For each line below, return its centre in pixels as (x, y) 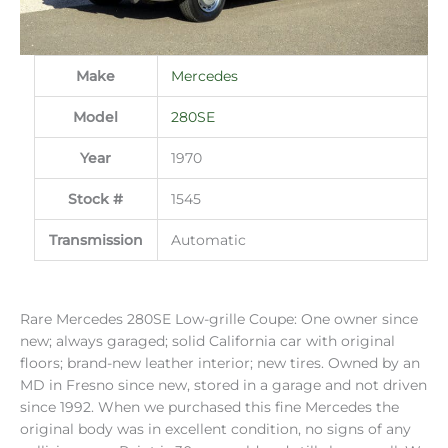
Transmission (95, 239)
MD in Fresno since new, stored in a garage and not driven (223, 385)
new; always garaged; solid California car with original (207, 341)
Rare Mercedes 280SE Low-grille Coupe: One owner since (219, 319)
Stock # (96, 198)
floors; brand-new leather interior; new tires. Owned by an (220, 363)
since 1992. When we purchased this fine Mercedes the (209, 407)
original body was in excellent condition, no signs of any (215, 429)
